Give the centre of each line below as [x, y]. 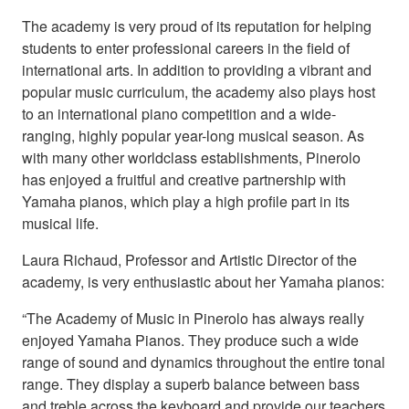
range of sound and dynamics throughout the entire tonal [204, 362]
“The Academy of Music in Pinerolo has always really [193, 319]
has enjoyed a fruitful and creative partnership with [184, 180]
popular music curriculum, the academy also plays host [199, 92]
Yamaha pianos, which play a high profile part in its [186, 202]
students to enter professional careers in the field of [186, 48]
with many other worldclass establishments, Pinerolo [191, 158]
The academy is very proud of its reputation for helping [197, 26]
